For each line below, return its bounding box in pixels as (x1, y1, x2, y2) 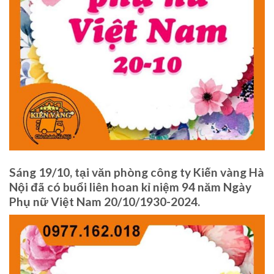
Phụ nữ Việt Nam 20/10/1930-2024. (9, 194, 200, 209)
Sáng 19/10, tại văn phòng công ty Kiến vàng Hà (9, 165, 264, 179)
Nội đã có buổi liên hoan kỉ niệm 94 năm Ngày (9, 179, 251, 194)
